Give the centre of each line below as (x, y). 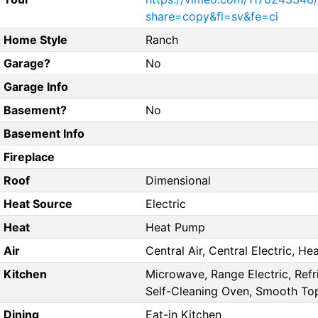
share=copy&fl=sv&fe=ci (212, 17)
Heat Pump (175, 227)
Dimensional (178, 181)
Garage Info (35, 87)
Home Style (35, 40)
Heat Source (38, 204)
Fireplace (29, 157)
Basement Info (44, 134)
